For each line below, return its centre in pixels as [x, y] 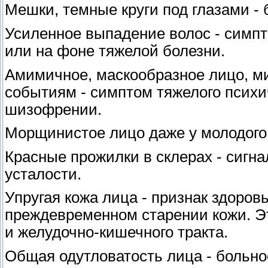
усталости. [43, 174]
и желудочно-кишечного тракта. [116, 232]
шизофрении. [53, 109]
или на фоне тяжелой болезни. [115, 51]
